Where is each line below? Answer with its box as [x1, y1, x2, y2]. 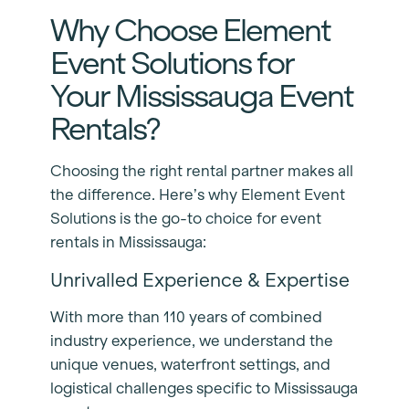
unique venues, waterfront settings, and [50, 356, 330, 374]
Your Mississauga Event [50, 78, 354, 113]
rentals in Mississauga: [50, 234, 210, 252]
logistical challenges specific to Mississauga [50, 380, 358, 398]
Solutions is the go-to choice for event [50, 210, 321, 228]
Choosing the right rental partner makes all [50, 163, 353, 181]
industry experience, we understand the [50, 332, 333, 351]
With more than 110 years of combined [50, 309, 322, 327]
